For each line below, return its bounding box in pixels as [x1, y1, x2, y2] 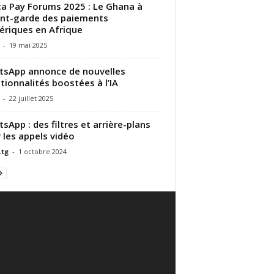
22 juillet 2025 [9, 93, 53, 103]
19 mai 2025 [9, 40, 47, 50]
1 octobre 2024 [18, 146, 67, 156]
